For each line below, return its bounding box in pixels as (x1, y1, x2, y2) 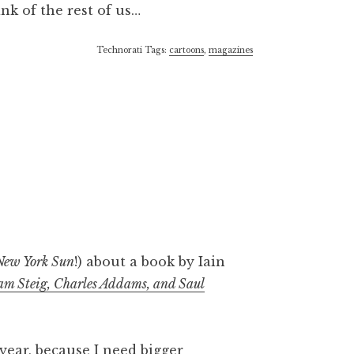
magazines (209, 45, 253, 56)
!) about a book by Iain (74, 253, 226, 269)
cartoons (169, 45, 204, 56)
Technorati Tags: (96, 45, 169, 56)
